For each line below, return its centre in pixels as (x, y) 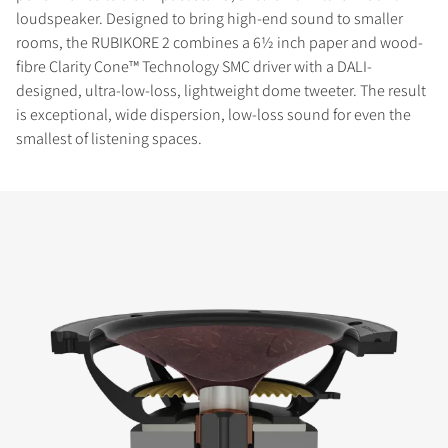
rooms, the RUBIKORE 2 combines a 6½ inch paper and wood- (219, 42)
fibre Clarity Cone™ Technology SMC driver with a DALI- (194, 66)
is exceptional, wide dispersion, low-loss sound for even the (213, 114)
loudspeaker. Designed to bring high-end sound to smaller (209, 18)
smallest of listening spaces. (109, 138)
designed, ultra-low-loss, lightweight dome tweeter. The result (221, 90)
